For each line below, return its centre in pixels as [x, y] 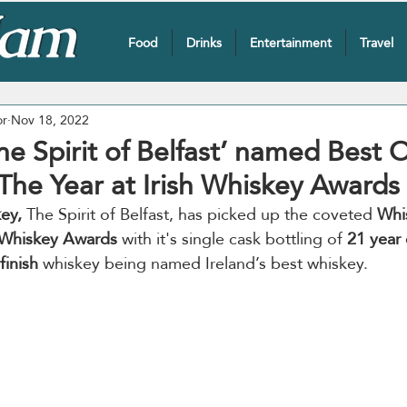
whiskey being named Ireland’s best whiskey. [203, 263]
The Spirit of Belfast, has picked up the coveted [199, 214]
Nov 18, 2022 [50, 119]
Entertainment [290, 43]
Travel [376, 43]
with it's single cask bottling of [232, 238]
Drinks [203, 43]
